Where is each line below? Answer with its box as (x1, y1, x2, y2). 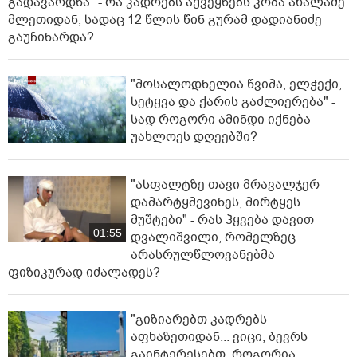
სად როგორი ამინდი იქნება (131, 111, 311, 129)
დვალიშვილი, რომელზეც (131, 228, 296, 246)
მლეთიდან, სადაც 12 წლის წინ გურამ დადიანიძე (8, 11, 322, 29)
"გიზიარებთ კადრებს (131, 310, 267, 328)
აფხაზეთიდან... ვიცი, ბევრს (131, 328, 308, 346)
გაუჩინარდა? (8, 29, 94, 47)
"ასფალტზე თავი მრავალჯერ (131, 175, 320, 194)
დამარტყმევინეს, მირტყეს (131, 193, 300, 211)
